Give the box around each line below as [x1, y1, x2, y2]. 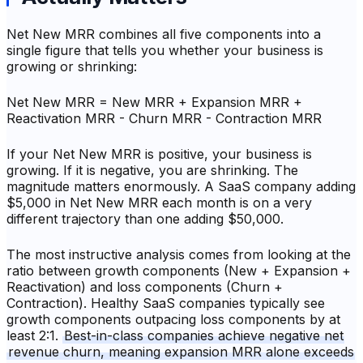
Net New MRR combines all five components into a [6, 26, 321, 43]
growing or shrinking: [6, 58, 137, 75]
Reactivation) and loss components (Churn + [6, 279, 283, 296]
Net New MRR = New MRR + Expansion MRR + [6, 94, 302, 111]
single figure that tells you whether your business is [6, 42, 323, 59]
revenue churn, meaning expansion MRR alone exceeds [7, 344, 354, 361]
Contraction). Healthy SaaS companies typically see [6, 295, 325, 312]
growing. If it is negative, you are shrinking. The [6, 162, 298, 179]
